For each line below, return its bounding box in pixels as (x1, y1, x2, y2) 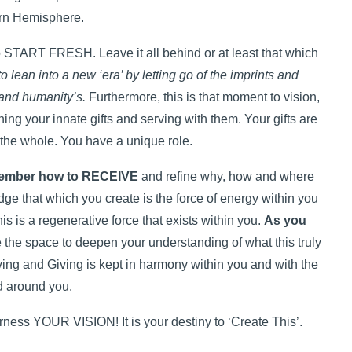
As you (264, 214, 307, 227)
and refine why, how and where (138, 170, 315, 183)
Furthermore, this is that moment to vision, (85, 90, 320, 104)
